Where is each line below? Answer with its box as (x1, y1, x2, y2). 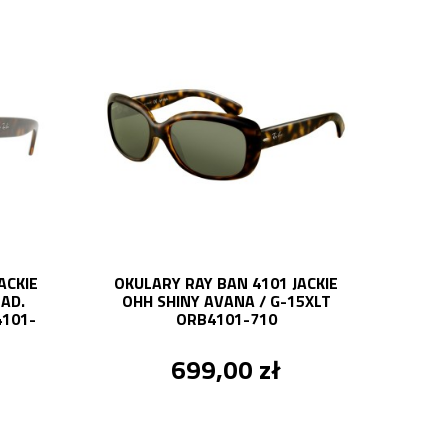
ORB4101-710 (175, 307, 277, 332)
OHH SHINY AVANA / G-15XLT (121, 289, 331, 314)
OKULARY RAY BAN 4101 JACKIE (114, 271, 338, 296)
